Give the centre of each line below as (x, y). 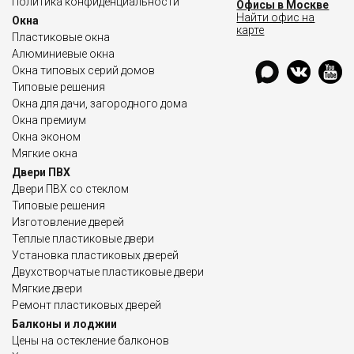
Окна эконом (46, 137)
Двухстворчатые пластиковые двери (108, 272)
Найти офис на (276, 17)
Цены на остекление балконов (90, 341)
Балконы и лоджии (64, 324)
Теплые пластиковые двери (83, 239)
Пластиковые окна (61, 37)
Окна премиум (49, 120)
